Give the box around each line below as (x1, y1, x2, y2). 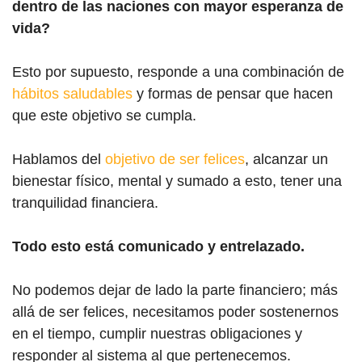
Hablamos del (12, 150, 105, 167)
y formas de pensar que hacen (133, 85, 333, 102)
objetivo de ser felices (105, 150, 245, 167)
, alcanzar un (245, 150, 328, 167)
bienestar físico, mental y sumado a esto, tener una (12, 172, 342, 189)
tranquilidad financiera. (12, 194, 158, 211)
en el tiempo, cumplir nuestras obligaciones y (12, 325, 302, 342)
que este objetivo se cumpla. (12, 107, 196, 124)
